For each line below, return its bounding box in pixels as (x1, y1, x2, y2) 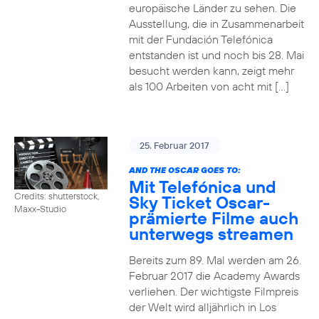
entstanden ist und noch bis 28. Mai (128, 48, 304, 62)
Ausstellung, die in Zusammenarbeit (128, 16, 304, 31)
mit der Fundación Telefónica (128, 32, 273, 46)
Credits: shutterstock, (14, 189, 100, 202)
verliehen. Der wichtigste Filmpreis (128, 284, 298, 298)
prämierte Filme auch (128, 207, 298, 229)
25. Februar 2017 (139, 140, 209, 151)
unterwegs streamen (128, 223, 293, 244)
